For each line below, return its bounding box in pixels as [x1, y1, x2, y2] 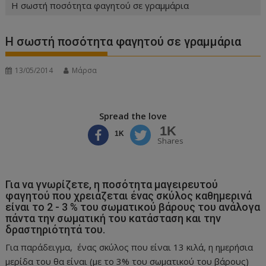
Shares [157, 135, 183, 146]
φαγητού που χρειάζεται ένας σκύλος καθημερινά [5, 189, 252, 202]
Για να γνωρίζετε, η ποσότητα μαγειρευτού [5, 178, 218, 191]
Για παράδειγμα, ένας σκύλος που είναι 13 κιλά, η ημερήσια [5, 240, 254, 253]
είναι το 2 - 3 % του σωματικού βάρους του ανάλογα [5, 200, 261, 213]
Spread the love [99, 109, 167, 122]
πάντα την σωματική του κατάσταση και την [5, 211, 221, 224]
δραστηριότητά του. [5, 223, 106, 236]
